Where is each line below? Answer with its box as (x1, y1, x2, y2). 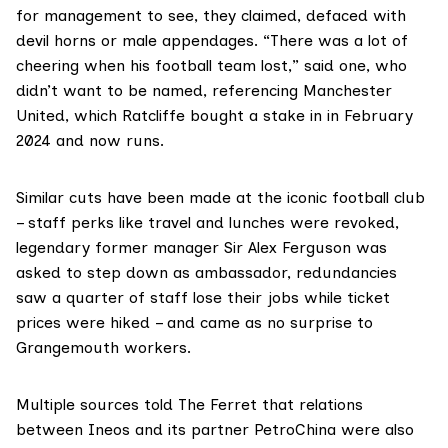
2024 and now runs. (16, 131, 164, 151)
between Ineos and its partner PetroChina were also (16, 420, 414, 440)
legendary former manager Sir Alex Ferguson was (16, 238, 387, 258)
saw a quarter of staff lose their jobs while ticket (16, 288, 390, 308)
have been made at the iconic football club (102, 188, 425, 208)
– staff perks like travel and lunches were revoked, (16, 213, 399, 233)
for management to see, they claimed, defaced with (16, 6, 406, 26)
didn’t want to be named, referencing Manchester (16, 81, 392, 101)
